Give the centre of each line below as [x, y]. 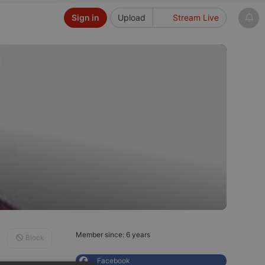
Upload [131, 17]
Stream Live [195, 17]
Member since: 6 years [113, 235]
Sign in [85, 17]
